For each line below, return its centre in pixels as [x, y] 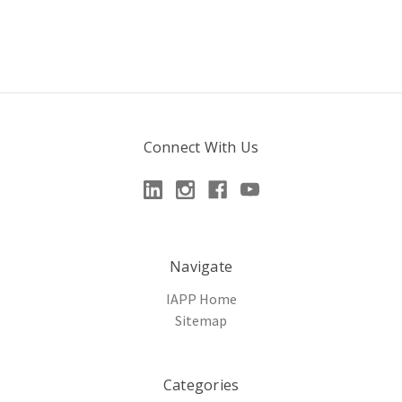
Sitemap [201, 320]
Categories [201, 385]
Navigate [201, 266]
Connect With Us [201, 147]
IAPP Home [201, 298]
